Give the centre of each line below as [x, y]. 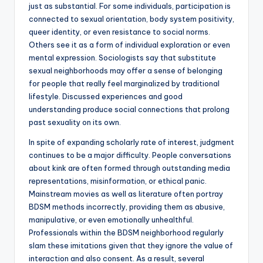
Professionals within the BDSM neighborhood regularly [126, 233]
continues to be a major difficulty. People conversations [130, 155]
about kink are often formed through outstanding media [129, 168]
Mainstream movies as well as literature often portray [126, 194]
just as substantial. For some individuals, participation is [130, 6]
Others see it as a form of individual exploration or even [129, 45]
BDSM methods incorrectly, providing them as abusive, [127, 207]
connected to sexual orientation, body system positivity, [131, 19]
